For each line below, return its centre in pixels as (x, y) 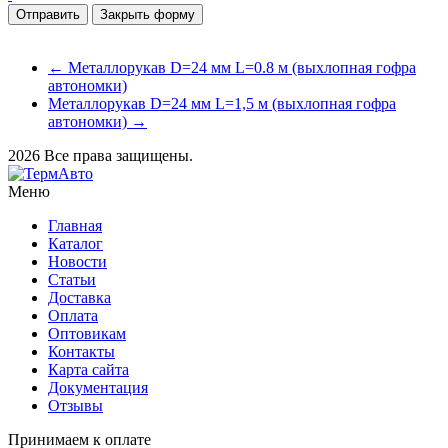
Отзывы (75, 405)
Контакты (81, 351)
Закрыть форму (147, 14)
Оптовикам (87, 333)
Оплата (73, 315)
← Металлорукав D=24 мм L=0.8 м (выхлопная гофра (232, 67)
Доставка (79, 297)
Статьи (72, 279)
